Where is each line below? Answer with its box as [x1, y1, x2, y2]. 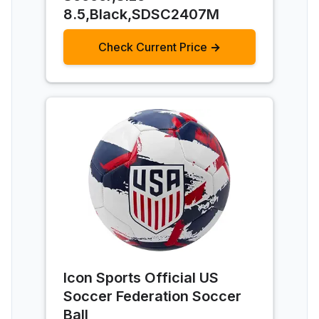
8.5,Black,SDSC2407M [63, 5, 219, 23]
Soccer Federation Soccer [63, 287, 241, 305]
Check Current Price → [98, 39, 221, 54]
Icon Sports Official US [63, 268, 219, 286]
